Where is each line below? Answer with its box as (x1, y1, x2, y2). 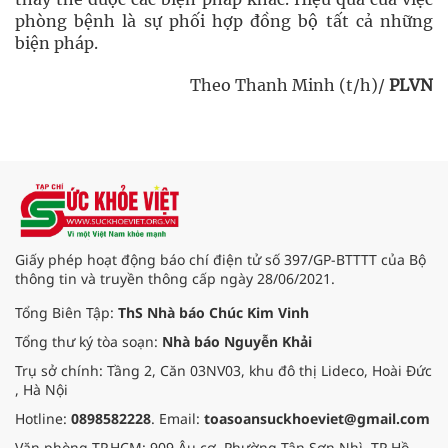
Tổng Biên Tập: (15, 302, 118, 322)
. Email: (151, 408, 204, 428)
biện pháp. (15, 33, 98, 53)
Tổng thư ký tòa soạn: (15, 331, 162, 351)
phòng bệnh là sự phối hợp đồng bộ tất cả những (15, 11, 433, 31)
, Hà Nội (15, 379, 68, 399)
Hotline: (15, 408, 71, 428)
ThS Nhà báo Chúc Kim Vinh (118, 302, 309, 322)
